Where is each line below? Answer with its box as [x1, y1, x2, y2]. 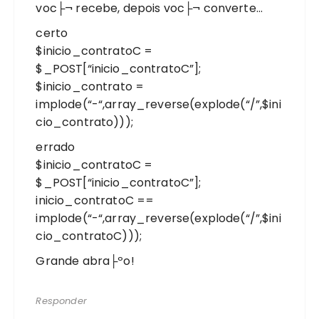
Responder [36, 293, 87, 308]
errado [36, 138, 75, 155]
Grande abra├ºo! [36, 252, 135, 269]
